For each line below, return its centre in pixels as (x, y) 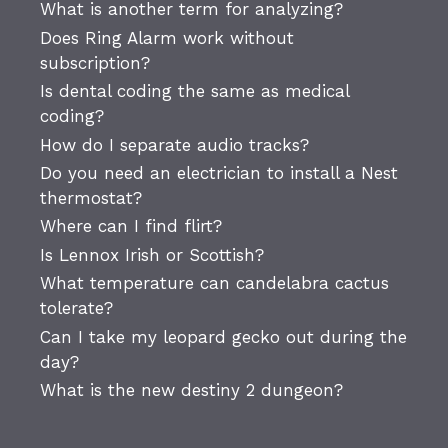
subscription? (95, 62)
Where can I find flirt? (131, 226)
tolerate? (76, 308)
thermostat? (91, 197)
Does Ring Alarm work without (167, 37)
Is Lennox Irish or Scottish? (152, 254)
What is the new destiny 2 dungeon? (191, 389)
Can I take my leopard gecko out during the (223, 336)
